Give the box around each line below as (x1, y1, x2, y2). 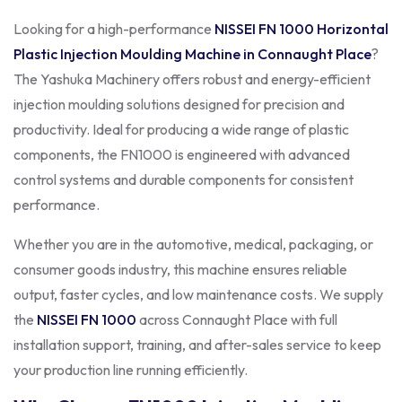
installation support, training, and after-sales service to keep (13, 335, 381, 354)
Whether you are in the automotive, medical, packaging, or (13, 234, 373, 253)
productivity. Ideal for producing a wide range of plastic (13, 119, 349, 138)
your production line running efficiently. (13, 360, 248, 379)
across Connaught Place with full (136, 310, 337, 328)
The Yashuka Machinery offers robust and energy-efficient (13, 69, 371, 88)
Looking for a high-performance (13, 19, 214, 38)
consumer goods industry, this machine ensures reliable (13, 259, 347, 278)
